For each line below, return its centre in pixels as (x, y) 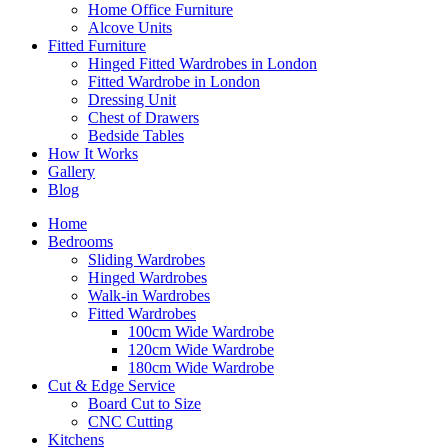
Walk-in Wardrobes (149, 295)
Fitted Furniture (97, 45)
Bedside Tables (136, 135)
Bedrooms (80, 241)
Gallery (71, 171)
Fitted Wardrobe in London (174, 81)
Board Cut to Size (144, 403)
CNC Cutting (130, 421)
